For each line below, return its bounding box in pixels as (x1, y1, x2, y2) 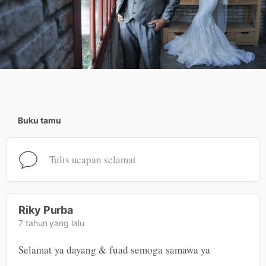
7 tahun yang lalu (18, 218, 84, 229)
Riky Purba (18, 204, 74, 217)
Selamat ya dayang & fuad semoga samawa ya (18, 243, 211, 257)
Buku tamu (18, 115, 61, 126)
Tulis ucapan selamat (49, 153, 136, 167)
